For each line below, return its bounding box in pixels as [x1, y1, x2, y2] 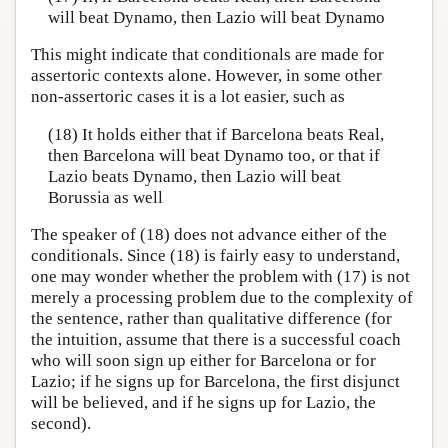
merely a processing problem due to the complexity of [31, 288, 413, 308]
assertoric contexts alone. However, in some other [31, 66, 382, 86]
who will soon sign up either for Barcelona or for [31, 351, 376, 371]
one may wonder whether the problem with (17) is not [31, 267, 410, 287]
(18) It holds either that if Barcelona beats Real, [47, 124, 384, 144]
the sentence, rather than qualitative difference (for [31, 309, 392, 329]
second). [31, 414, 91, 434]
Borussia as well [47, 187, 163, 207]
